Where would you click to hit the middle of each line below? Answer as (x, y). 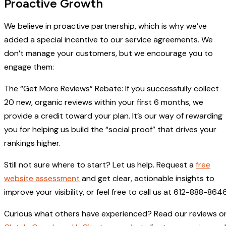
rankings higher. (32, 143)
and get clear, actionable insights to (147, 179)
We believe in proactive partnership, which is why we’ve (105, 26)
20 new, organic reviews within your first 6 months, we (104, 102)
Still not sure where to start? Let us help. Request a (100, 165)
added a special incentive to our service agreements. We (108, 40)
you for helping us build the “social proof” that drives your (110, 130)
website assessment (42, 179)
